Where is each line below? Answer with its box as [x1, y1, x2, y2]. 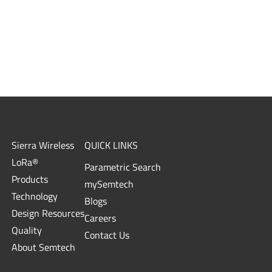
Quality [12, 222, 42, 237]
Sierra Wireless [12, 137, 75, 152]
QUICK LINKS [84, 137, 138, 152]
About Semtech [12, 239, 76, 254]
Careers [84, 210, 117, 225]
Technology [12, 188, 58, 203]
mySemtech [84, 176, 134, 191]
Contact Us [84, 227, 130, 242]
